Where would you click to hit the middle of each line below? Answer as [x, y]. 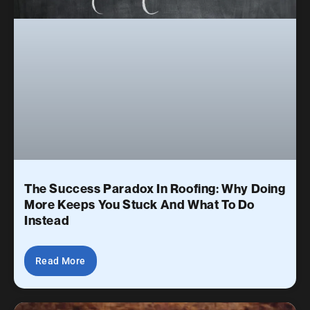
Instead [47, 220]
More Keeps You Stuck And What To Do [140, 204]
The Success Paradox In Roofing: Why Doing [155, 188]
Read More [61, 261]
